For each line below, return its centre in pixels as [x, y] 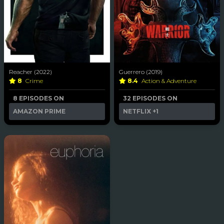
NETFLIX [137, 111]
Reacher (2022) [30, 72]
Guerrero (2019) [141, 72]
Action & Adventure [170, 81]
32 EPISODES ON [150, 98]
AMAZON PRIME [39, 111]
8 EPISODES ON [38, 98]
